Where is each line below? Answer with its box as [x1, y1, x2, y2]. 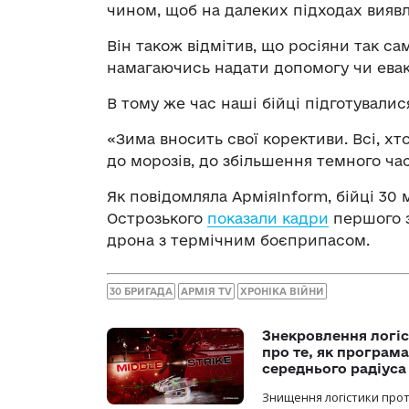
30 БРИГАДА [110, 285, 173, 297]
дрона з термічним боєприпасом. [107, 232, 370, 249]
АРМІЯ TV [181, 285, 232, 297]
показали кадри [207, 210, 329, 227]
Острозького [107, 210, 207, 227]
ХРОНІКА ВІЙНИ [240, 285, 324, 297]
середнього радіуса [262, 360, 406, 376]
